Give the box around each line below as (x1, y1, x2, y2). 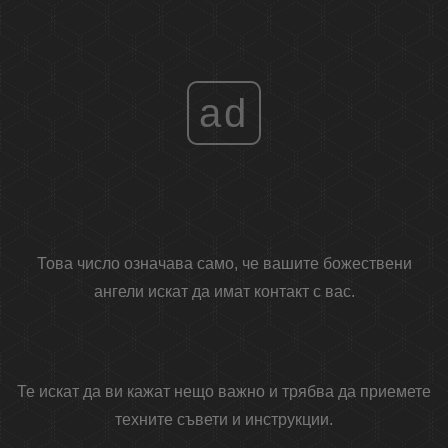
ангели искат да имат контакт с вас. (93, 283, 355, 301)
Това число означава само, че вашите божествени (36, 255, 412, 273)
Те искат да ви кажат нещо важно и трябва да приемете (17, 383, 431, 401)
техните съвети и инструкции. (115, 411, 333, 429)
